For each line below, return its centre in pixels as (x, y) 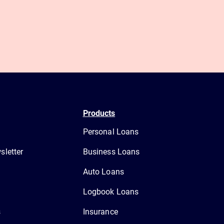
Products (99, 113)
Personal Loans (111, 131)
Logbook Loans (111, 191)
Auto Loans (103, 171)
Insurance (100, 211)
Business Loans (111, 151)
